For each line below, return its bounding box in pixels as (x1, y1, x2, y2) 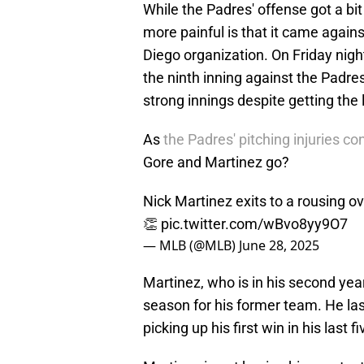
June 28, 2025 (239, 236, 319, 255)
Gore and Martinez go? (143, 154, 289, 171)
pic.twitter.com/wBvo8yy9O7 (161, 215, 348, 233)
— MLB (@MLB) (143, 236, 239, 255)
